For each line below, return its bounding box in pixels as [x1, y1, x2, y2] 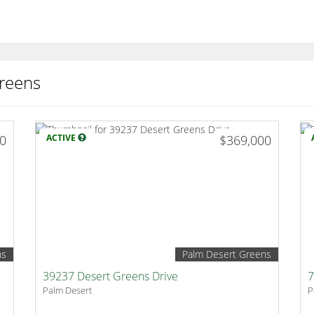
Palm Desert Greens [182, 247, 271, 261]
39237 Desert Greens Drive [43, 268, 179, 285]
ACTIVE [46, 132, 78, 144]
